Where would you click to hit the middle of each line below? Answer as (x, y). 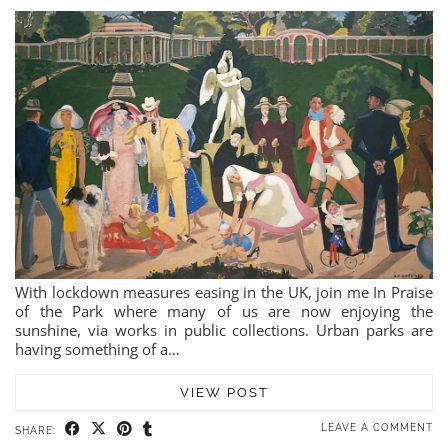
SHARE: (37, 430)
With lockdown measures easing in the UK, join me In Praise (224, 291)
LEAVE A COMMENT (377, 427)
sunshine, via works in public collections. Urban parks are (224, 329)
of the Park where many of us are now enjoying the (224, 310)
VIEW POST (224, 392)
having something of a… (97, 348)
